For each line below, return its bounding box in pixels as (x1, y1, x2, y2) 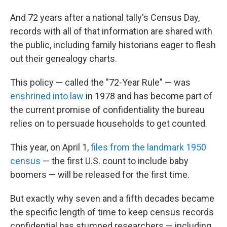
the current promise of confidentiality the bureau (10, 104, 205, 116)
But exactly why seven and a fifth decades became (10, 193, 214, 204)
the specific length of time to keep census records (10, 207, 214, 218)
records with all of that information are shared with (10, 26, 212, 37)
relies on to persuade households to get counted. (10, 118, 207, 129)
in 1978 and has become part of (84, 91, 212, 102)
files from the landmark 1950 (91, 142, 206, 153)
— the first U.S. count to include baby (41, 156, 188, 167)
